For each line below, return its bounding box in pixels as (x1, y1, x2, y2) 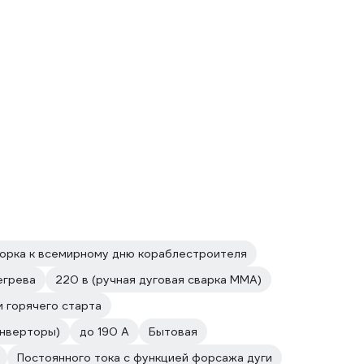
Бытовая (149, 324, 197, 339)
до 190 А (80, 324, 129, 339)
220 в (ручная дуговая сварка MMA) (55, 272, 262, 287)
